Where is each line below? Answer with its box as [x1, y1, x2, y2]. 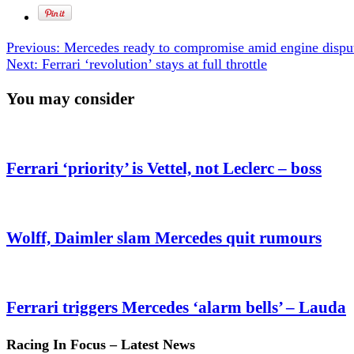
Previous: [6, 39, 60, 55]
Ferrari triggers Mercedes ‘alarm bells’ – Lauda [6, 297, 346, 317]
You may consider [6, 88, 134, 108]
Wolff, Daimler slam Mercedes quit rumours [6, 228, 322, 247]
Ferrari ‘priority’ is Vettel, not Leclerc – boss [6, 158, 322, 178]
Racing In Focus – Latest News [6, 336, 195, 352]
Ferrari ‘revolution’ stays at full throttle [38, 55, 267, 72]
